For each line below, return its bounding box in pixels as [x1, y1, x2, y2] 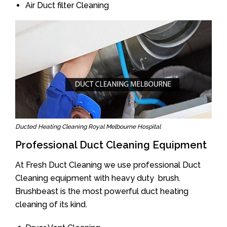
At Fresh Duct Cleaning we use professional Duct [15, 160, 201, 170]
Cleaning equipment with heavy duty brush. [15, 173, 180, 183]
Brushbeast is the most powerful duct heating [15, 186, 188, 196]
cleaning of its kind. [15, 200, 87, 209]
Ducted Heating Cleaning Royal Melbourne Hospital [15, 123, 161, 130]
